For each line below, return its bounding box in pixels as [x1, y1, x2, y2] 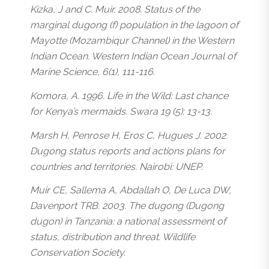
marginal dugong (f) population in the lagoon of [30, 19, 238, 31]
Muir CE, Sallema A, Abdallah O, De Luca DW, [30, 184, 231, 196]
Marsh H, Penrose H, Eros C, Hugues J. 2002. [30, 129, 228, 141]
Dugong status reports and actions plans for [30, 145, 225, 157]
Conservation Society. [30, 247, 125, 259]
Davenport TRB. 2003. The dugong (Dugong [30, 200, 224, 212]
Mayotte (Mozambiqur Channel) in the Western [30, 35, 234, 47]
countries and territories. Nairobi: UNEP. [30, 160, 203, 172]
